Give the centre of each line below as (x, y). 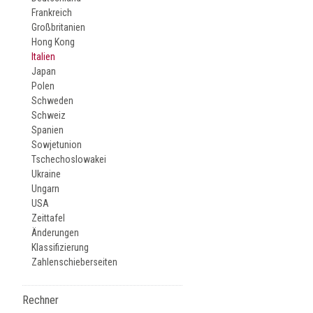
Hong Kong (53, 42)
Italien (44, 57)
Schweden (53, 101)
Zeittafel (49, 218)
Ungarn (46, 189)
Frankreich (52, 13)
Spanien (48, 130)
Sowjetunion (57, 145)
